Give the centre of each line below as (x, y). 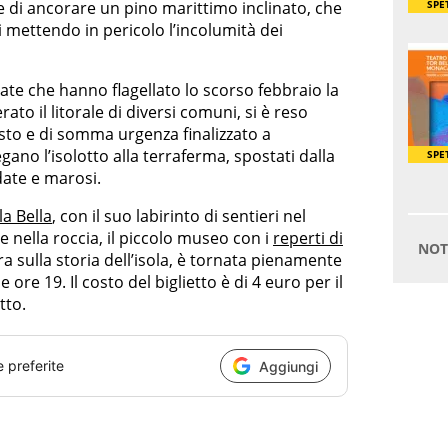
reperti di (308, 238)
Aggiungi (288, 366)
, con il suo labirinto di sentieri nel (179, 216)
